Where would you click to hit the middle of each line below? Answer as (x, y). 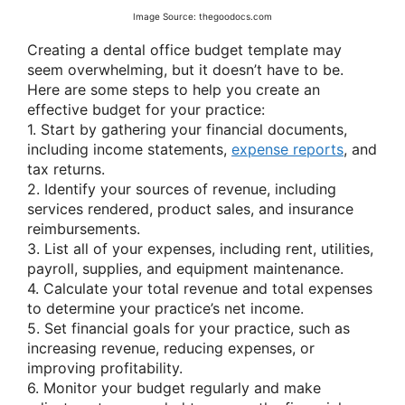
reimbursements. (84, 228)
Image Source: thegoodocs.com (202, 16)
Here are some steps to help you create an (174, 89)
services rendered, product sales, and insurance (190, 208)
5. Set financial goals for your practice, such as (188, 328)
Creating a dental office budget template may (184, 49)
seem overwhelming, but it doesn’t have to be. (185, 69)
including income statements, (129, 149)
